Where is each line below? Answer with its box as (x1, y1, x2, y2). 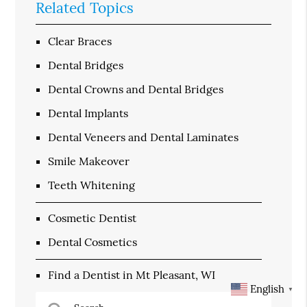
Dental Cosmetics (48, 234, 138, 249)
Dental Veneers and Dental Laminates (48, 130, 239, 144)
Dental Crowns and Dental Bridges (48, 82, 224, 96)
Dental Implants (48, 106, 129, 120)
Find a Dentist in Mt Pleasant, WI (48, 267, 216, 282)
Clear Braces (48, 34, 112, 48)
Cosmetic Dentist (48, 210, 137, 225)
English (250, 282, 284, 295)
